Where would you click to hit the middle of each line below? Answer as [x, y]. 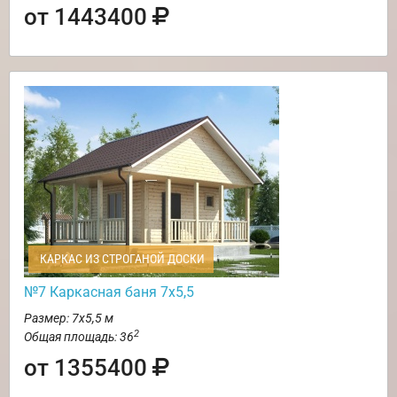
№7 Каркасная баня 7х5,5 [109, 292]
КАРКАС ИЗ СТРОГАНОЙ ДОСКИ [121, 259]
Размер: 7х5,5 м [69, 319]
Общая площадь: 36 [79, 337]
